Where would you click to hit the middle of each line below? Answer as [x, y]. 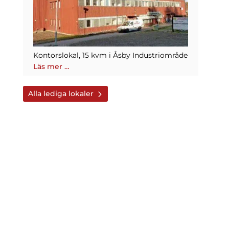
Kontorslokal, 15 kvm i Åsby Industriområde [110, 55]
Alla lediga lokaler [61, 94]
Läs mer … [51, 66]
